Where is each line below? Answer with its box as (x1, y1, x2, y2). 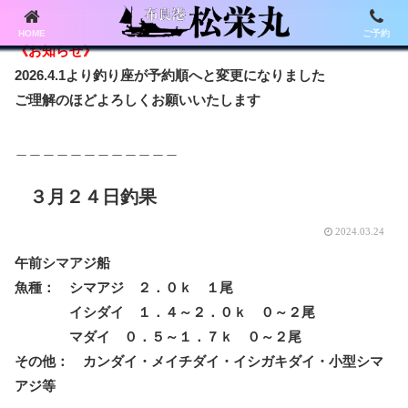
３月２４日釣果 (29, 187, 157, 207)
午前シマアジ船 (15, 255, 110, 270)
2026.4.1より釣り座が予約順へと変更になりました (15, 67, 325, 83)
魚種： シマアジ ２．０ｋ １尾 (15, 280, 233, 295)
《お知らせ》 (15, 43, 97, 58)
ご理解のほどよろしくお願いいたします (15, 92, 260, 107)
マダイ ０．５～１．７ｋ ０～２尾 (15, 329, 301, 344)
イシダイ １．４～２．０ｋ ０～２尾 (15, 304, 315, 320)
